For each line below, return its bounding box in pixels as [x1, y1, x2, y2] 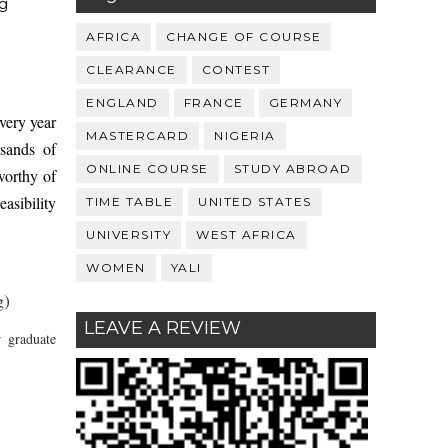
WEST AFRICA [196, 226, 297, 242]
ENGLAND [86, 94, 159, 110]
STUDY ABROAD [233, 160, 352, 176]
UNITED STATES [198, 193, 312, 209]
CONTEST [201, 61, 270, 77]
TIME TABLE [86, 193, 173, 209]
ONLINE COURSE [86, 160, 209, 176]
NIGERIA [214, 127, 276, 143]
